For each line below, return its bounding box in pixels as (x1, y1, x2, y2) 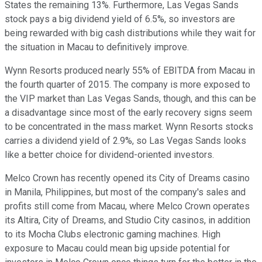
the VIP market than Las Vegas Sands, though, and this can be (5, 92, 256, 104)
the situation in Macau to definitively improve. (5, 41, 189, 53)
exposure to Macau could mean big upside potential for (5, 242, 230, 254)
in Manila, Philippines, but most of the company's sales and (5, 186, 246, 198)
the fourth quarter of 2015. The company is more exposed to (5, 78, 250, 90)
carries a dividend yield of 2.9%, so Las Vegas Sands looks (5, 135, 246, 146)
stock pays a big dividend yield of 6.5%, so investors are (5, 13, 235, 25)
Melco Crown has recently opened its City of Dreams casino (5, 172, 250, 184)
